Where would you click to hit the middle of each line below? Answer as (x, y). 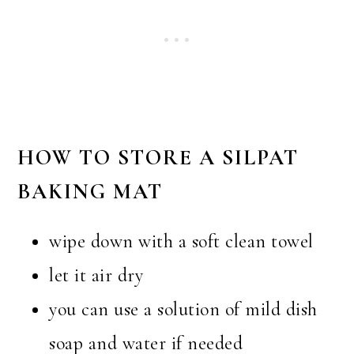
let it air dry (96, 276)
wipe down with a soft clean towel (181, 242)
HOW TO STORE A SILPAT (158, 158)
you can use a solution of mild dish (183, 310)
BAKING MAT (90, 192)
